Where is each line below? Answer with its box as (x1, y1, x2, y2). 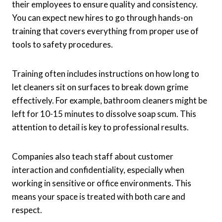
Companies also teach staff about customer (12, 151, 173, 162)
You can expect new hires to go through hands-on (12, 12, 193, 23)
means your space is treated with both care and (12, 191, 185, 202)
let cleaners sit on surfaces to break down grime (12, 82, 188, 93)
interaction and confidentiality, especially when (12, 165, 184, 175)
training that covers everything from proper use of (12, 26, 199, 37)
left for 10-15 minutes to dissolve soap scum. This (12, 109, 196, 119)
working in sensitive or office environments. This (12, 178, 191, 189)
